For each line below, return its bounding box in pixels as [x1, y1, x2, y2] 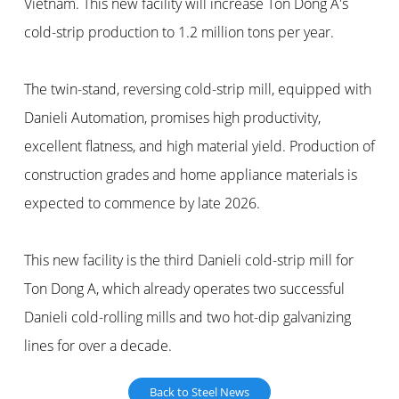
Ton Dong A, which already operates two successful [23, 279, 345, 299]
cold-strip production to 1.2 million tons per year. [23, 22, 334, 43]
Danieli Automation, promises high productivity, [23, 108, 321, 128]
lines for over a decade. [23, 336, 172, 356]
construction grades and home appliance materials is [23, 165, 357, 185]
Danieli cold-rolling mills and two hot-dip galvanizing [23, 307, 351, 328]
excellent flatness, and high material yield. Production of [23, 136, 375, 157]
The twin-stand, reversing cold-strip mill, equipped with [23, 79, 371, 100]
